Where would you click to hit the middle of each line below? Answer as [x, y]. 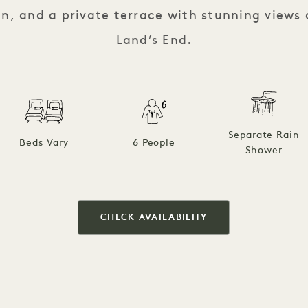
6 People [154, 144]
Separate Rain [264, 136]
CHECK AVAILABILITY [154, 218]
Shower [264, 151]
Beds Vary [44, 144]
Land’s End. [154, 41]
